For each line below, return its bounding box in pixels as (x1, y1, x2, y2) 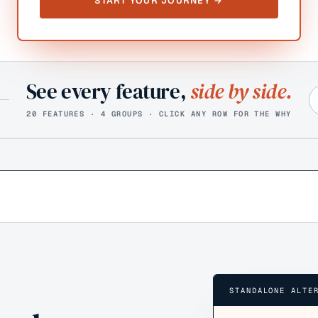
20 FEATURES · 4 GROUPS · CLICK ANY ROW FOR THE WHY (26, 109, 292, 119)
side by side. (190, 77, 292, 106)
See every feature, (26, 77, 190, 106)
